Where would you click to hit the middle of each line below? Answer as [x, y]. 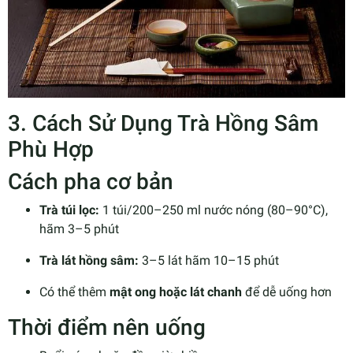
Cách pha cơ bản [91, 181]
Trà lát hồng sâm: [89, 260]
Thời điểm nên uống [107, 327]
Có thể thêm [74, 292]
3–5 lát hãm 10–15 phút [209, 260]
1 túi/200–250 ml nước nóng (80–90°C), [214, 210]
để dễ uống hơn [287, 292]
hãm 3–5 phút [79, 229]
